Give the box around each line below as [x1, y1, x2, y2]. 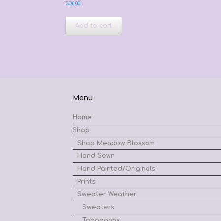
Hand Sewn [77, 152, 115, 160]
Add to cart [75, 22, 112, 30]
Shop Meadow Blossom [77, 140, 155, 147]
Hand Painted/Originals [77, 165, 155, 173]
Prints [77, 178, 96, 185]
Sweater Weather [77, 191, 137, 198]
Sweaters [82, 204, 114, 211]
